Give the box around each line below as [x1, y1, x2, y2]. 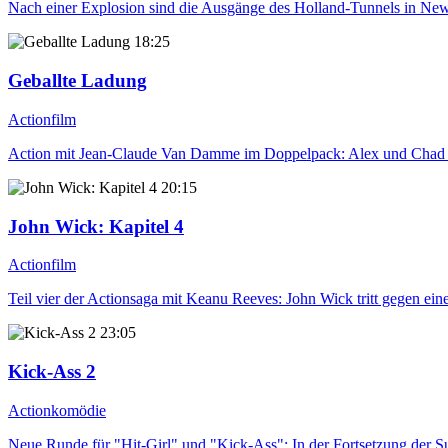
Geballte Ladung [8, 70, 147, 92]
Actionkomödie [8, 401, 106, 419]
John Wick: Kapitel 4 [8, 215, 184, 237]
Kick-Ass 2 [8, 360, 96, 382]
